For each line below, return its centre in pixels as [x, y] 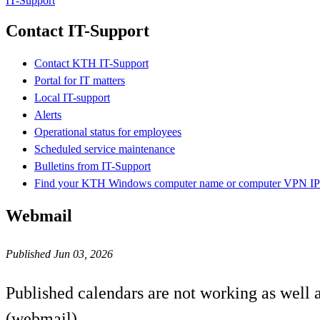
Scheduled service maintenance [105, 149]
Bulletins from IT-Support [92, 166]
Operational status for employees [108, 131]
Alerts [48, 114]
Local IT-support [72, 97]
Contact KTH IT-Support [91, 63]
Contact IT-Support [77, 30]
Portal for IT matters [80, 80]
